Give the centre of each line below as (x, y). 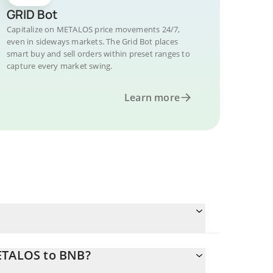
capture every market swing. (60, 66)
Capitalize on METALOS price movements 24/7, (94, 29)
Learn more (152, 97)
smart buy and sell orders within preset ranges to (98, 54)
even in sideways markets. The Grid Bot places (92, 41)
